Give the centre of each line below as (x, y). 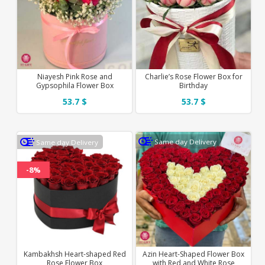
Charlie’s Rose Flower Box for (193, 76)
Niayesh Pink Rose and (75, 76)
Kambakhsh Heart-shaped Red (75, 254)
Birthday (194, 85)
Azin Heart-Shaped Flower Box (194, 254)
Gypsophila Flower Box (75, 85)
